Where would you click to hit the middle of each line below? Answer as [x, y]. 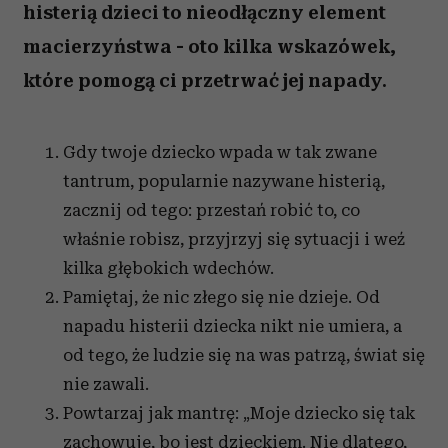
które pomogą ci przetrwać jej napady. [205, 80]
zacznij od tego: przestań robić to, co [211, 210]
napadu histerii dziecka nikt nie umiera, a [232, 326]
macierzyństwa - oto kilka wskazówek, [209, 46]
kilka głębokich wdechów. [168, 268]
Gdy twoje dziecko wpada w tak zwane [220, 152]
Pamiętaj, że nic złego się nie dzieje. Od [221, 297]
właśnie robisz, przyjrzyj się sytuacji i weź [234, 239]
